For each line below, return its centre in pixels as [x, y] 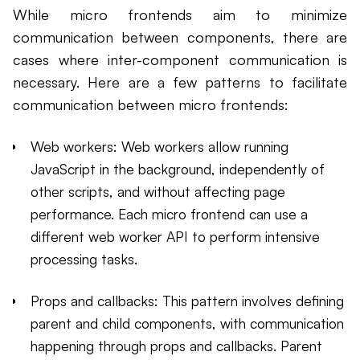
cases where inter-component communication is [180, 60]
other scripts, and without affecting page [158, 192]
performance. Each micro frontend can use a [169, 214]
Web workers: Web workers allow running [160, 147]
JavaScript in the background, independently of [178, 169]
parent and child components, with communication [187, 323]
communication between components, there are [180, 37]
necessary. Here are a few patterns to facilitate [180, 82]
